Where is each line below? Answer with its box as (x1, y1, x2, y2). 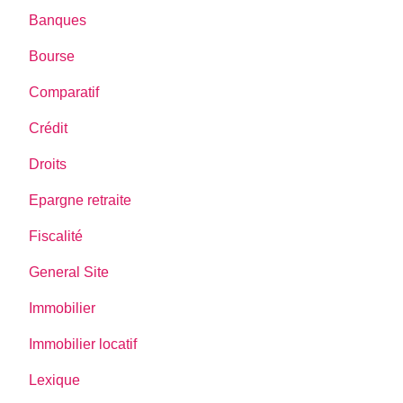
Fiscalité (29, 228, 84, 244)
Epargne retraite (29, 192, 132, 208)
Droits (29, 156, 67, 172)
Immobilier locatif (29, 336, 138, 352)
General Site (29, 264, 110, 280)
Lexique (29, 372, 81, 388)
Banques (29, 12, 87, 28)
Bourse (29, 48, 76, 64)
